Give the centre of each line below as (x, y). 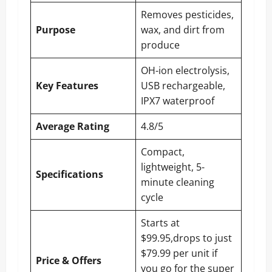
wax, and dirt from (183, 30)
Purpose (56, 30)
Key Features (67, 86)
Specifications (70, 174)
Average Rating (73, 126)
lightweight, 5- (173, 167)
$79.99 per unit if (179, 253)
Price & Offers (69, 260)
